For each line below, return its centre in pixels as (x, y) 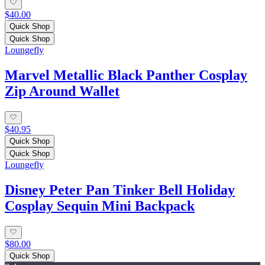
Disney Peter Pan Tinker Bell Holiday (120, 190)
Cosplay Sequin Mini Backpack (100, 206)
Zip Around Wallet (62, 91)
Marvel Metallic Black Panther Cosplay (126, 75)
